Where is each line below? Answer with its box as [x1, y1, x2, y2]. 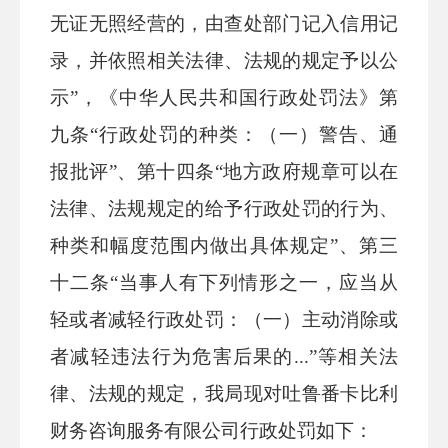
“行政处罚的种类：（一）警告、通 [90, 124, 398, 145]
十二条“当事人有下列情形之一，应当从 [50, 272, 398, 293]
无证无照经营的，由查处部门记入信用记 [50, 13, 398, 34]
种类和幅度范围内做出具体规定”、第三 [50, 235, 398, 256]
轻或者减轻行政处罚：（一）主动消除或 [50, 309, 398, 330]
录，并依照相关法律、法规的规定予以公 [50, 50, 398, 71]
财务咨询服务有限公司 [50, 420, 240, 441]
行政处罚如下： [240, 420, 373, 441]
